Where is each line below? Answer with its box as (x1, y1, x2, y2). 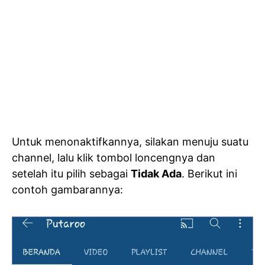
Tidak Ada (131, 167, 182, 180)
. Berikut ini (182, 167, 237, 180)
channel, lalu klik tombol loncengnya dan (12, 151, 215, 164)
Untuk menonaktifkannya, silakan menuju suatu (12, 135, 248, 148)
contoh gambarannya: (12, 183, 123, 196)
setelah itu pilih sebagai (12, 167, 131, 180)
